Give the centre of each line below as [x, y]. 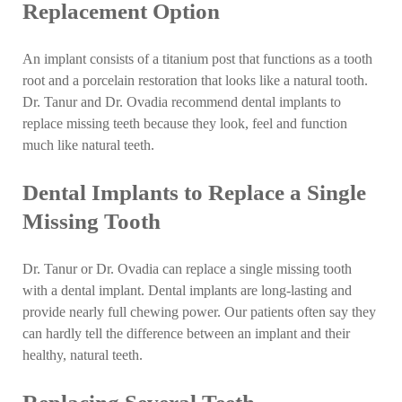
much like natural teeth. [89, 145]
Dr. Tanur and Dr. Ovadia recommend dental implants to [182, 102]
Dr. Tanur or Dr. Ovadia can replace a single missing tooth [188, 270]
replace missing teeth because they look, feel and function [185, 123]
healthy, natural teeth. [83, 356]
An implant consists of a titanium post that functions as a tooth [198, 59]
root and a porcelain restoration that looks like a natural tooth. [196, 80]
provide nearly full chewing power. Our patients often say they [200, 313]
